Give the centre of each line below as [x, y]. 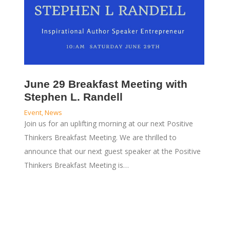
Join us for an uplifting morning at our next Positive [108, 124]
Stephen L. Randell [73, 97]
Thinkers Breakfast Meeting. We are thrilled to [100, 138]
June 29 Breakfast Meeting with [106, 84]
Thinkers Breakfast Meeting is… [76, 165]
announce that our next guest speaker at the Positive [112, 151]
